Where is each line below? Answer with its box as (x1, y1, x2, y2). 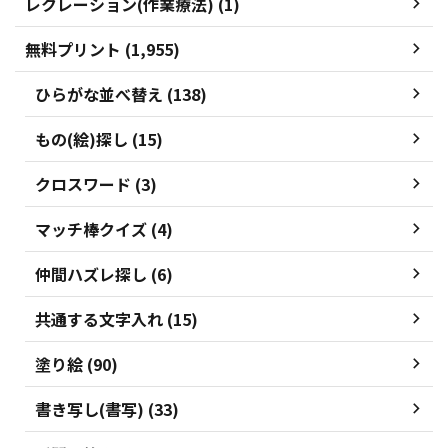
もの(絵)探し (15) (35, 126, 163, 151)
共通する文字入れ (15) (35, 306, 198, 331)
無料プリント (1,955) (25, 36, 180, 61)
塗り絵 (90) (35, 351, 118, 376)
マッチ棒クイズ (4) (35, 216, 173, 241)
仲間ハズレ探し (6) (35, 261, 173, 286)
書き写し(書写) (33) (35, 396, 179, 421)
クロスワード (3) (35, 171, 157, 196)
